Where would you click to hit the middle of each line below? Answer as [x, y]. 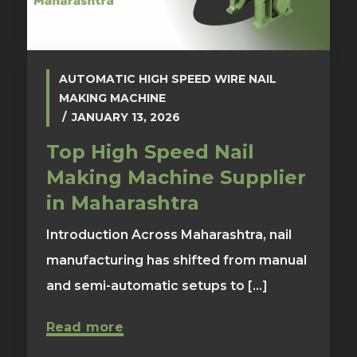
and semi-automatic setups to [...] [157, 286]
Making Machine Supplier [176, 178]
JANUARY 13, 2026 [126, 118]
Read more [84, 328]
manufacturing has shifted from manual [176, 261]
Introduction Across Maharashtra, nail [169, 235]
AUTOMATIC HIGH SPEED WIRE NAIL [167, 79]
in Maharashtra [122, 203]
